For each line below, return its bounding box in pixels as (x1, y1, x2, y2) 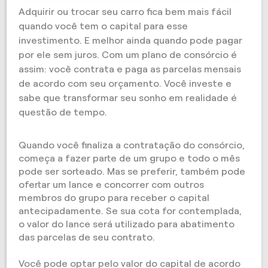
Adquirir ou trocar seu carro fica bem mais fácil (19, 7, 232, 17)
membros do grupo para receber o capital (19, 193, 210, 203)
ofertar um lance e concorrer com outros (19, 179, 205, 190)
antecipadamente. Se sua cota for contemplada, (19, 206, 242, 216)
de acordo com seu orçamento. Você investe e (19, 78, 232, 89)
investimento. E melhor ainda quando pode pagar (19, 35, 243, 45)
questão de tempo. (19, 107, 110, 117)
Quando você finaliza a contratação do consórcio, (19, 140, 245, 150)
